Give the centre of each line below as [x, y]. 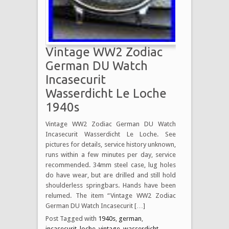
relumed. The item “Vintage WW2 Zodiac [111, 195]
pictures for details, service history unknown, [111, 144]
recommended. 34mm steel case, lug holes [111, 165]
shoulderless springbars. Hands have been [111, 185]
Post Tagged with [72, 218]
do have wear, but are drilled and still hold [111, 175]
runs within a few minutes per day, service [111, 154]
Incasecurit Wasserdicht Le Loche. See [111, 134]
